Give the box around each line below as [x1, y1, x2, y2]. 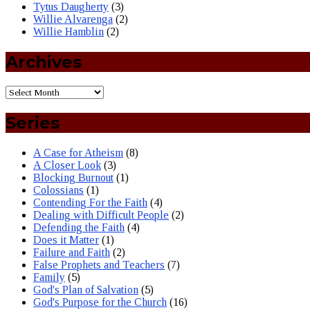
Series [6, 112, 60, 133]
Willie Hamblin [33, 26, 104, 38]
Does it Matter [33, 233, 99, 246]
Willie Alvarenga [33, 13, 113, 26]
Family [33, 271, 65, 283]
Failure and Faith [33, 246, 110, 258]
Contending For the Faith [33, 196, 147, 208]
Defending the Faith [33, 221, 125, 233]
